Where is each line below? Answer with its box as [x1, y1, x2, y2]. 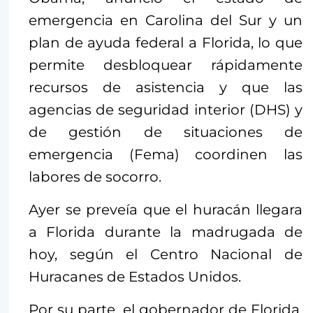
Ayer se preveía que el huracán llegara [29, 201, 303, 219]
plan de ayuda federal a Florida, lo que [29, 34, 303, 52]
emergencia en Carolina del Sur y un [29, 12, 303, 29]
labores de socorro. [29, 168, 161, 186]
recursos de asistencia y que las [29, 79, 303, 96]
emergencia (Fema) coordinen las [29, 146, 303, 163]
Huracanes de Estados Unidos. [29, 268, 241, 286]
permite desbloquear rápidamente [29, 57, 303, 74]
